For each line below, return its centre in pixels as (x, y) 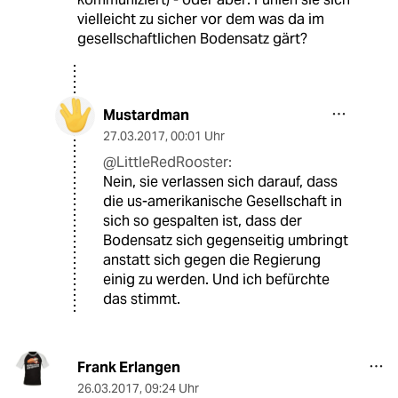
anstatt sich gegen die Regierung (212, 259)
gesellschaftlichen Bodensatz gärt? (192, 38)
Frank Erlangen (128, 367)
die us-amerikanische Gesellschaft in (223, 201)
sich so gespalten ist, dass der (203, 220)
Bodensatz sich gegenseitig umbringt (226, 240)
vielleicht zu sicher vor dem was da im (200, 19)
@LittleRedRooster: (167, 162)
